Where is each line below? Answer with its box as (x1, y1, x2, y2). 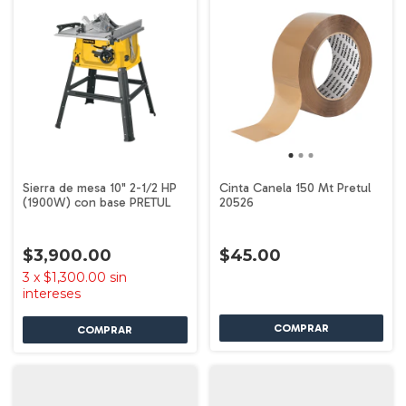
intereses (23, 285, 81, 302)
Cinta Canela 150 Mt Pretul (218, 179, 371, 196)
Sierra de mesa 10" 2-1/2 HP (23, 179, 177, 196)
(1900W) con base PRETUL (23, 194, 171, 210)
